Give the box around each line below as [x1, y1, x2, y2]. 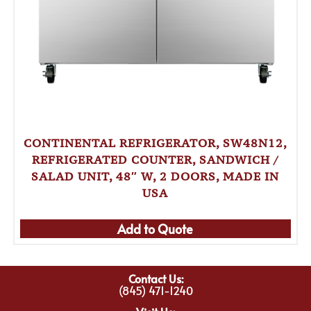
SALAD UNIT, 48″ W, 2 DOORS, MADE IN [31, 168, 280, 184]
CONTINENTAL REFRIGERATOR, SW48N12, [23, 135, 287, 151]
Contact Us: [128, 270, 183, 286]
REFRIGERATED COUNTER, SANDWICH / [32, 151, 279, 167]
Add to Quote [117, 219, 194, 237]
